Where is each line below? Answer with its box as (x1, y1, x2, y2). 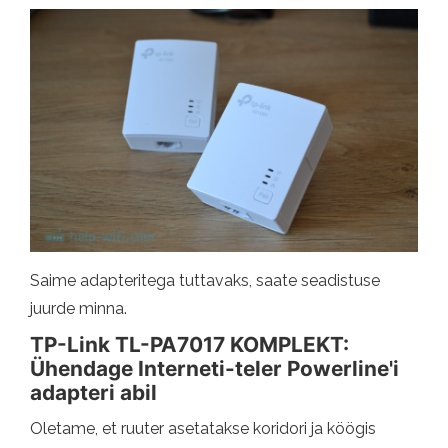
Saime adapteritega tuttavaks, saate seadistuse (30, 270, 380, 290)
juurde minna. (30, 298, 127, 318)
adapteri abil (30, 379, 157, 405)
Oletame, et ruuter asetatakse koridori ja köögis (30, 418, 376, 438)
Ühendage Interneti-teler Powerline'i (30, 355, 399, 381)
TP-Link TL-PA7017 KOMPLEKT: (30, 331, 349, 357)
